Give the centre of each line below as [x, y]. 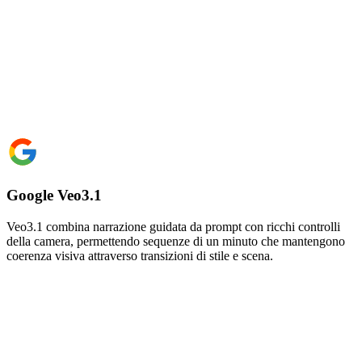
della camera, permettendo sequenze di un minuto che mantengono [176, 241]
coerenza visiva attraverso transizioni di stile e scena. [140, 255]
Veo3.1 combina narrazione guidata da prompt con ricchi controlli [173, 226]
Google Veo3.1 [54, 196]
